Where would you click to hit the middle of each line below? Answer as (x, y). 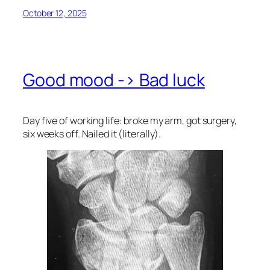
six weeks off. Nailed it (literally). (92, 133)
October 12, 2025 (55, 13)
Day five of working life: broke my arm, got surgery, (130, 120)
